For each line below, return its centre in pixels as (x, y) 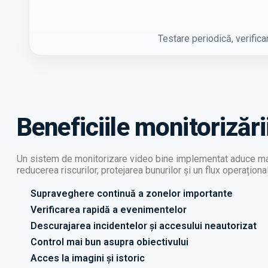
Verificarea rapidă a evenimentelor (108, 209)
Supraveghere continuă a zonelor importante (131, 193)
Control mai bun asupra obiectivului (109, 242)
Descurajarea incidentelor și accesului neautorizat (143, 226)
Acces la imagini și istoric (87, 258)
